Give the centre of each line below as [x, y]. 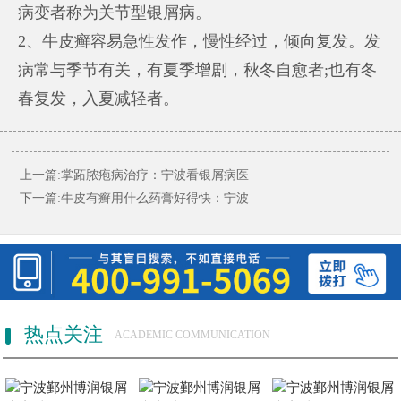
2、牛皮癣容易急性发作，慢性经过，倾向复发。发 [200, 41]
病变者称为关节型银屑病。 [115, 12]
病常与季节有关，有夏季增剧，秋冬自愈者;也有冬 [198, 69]
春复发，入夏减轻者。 [99, 98]
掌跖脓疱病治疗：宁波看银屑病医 [154, 175]
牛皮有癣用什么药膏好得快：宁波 [154, 198]
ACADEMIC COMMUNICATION [192, 335]
